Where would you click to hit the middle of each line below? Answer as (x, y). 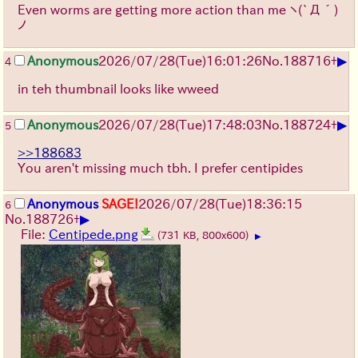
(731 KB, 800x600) (205, 236)
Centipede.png (93, 235)
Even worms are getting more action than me (153, 10)
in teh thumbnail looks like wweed (118, 89)
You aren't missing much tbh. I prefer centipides (160, 168)
